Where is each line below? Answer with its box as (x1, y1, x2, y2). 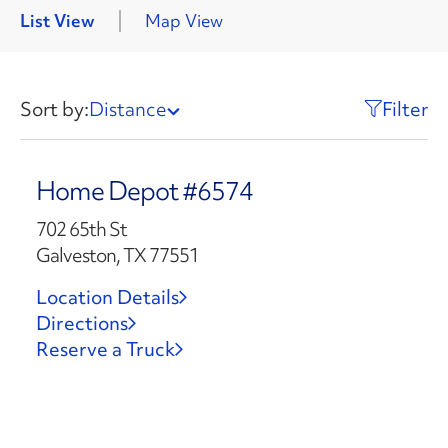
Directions (35, 310, 128, 336)
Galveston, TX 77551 (35, 242, 199, 268)
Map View (145, 9, 223, 32)
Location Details (35, 284, 179, 310)
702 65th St (35, 216, 127, 242)
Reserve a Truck (35, 336, 175, 362)
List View (20, 9, 95, 32)
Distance (89, 96, 167, 122)
